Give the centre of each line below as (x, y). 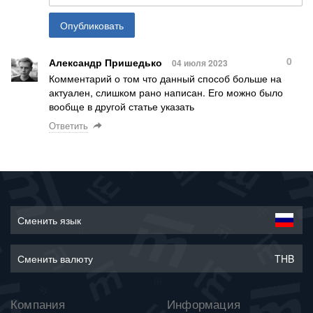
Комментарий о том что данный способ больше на (165, 78)
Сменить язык (49, 220)
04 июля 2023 (200, 63)
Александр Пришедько (105, 62)
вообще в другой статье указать (122, 106)
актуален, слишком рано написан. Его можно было (166, 92)
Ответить (68, 125)
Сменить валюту (55, 259)
